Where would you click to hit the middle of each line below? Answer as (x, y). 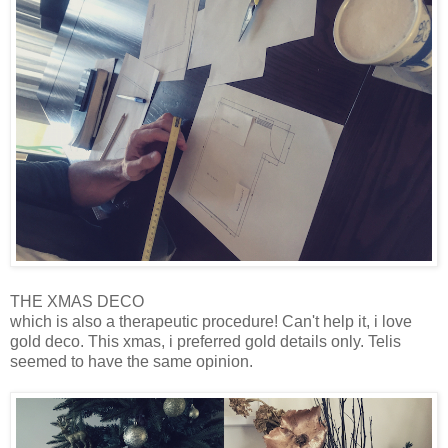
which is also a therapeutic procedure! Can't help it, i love (211, 322)
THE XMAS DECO (77, 302)
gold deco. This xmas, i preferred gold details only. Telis (205, 342)
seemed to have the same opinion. (131, 362)
